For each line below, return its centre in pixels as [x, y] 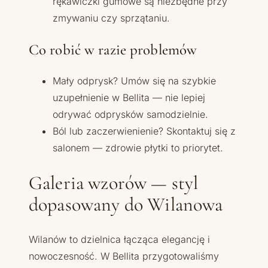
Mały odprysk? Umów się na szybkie [134, 81]
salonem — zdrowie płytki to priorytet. [138, 148]
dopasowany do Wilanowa [126, 204]
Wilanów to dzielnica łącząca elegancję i [119, 240]
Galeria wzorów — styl [114, 182]
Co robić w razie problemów [113, 49]
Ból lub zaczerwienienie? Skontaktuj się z [144, 131]
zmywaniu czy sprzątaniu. [111, 18]
